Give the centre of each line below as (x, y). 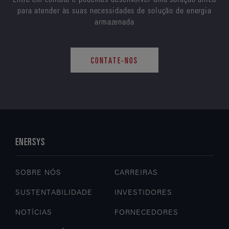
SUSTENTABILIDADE (54, 192)
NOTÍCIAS (34, 212)
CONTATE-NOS (114, 60)
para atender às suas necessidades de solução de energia (114, 10)
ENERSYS (30, 141)
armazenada (114, 21)
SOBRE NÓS (39, 172)
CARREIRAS (136, 172)
